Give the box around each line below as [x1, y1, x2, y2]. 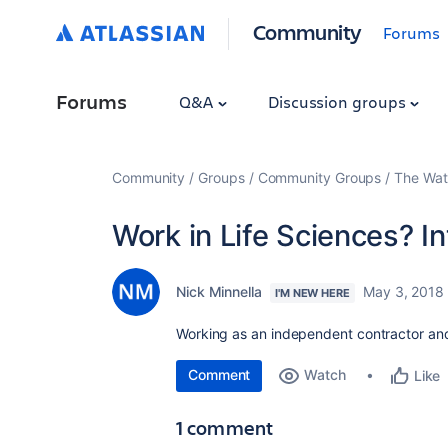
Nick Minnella [176, 283, 262, 300]
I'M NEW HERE [274, 286, 350, 300]
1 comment [176, 414, 274, 441]
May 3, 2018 [362, 283, 444, 300]
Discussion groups [267, 91, 410, 112]
